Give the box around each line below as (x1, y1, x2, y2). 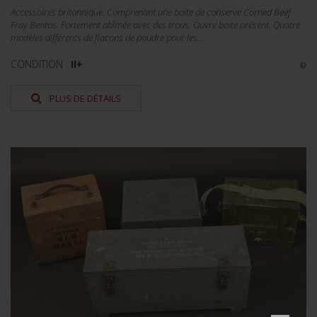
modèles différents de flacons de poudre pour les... (11, 31, 204, 44)
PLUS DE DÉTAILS (47, 92, 121, 105)
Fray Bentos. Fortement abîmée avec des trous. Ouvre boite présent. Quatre (11, 18, 300, 31)
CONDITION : (11, 57, 71, 71)
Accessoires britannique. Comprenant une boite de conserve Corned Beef (11, 6, 291, 18)
